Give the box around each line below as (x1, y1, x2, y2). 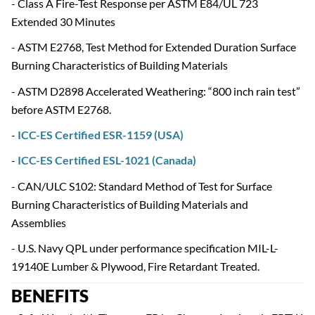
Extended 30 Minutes (11, 14, 115, 28)
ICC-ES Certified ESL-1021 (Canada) (18, 153, 196, 167)
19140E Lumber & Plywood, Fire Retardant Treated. (11, 259, 259, 274)
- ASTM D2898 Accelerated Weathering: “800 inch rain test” (11, 84, 300, 98)
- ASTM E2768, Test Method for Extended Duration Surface (11, 40, 296, 54)
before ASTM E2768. (11, 102, 111, 116)
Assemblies (11, 215, 66, 229)
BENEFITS (11, 285, 89, 307)
